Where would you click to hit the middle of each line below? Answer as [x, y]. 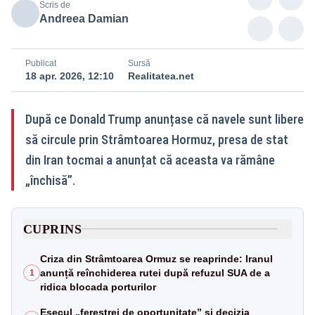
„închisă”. [50, 180]
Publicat [41, 63]
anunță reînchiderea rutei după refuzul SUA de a [155, 272]
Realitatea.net [161, 76]
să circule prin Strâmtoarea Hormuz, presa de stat [157, 139]
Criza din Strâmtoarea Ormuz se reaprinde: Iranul [156, 258]
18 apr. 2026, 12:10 [70, 76]
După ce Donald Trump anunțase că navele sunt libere [165, 119]
